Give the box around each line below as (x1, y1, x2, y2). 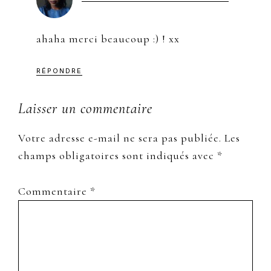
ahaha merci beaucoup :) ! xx (36, 31, 180, 45)
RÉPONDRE (36, 66, 82, 75)
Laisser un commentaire (18, 99, 152, 117)
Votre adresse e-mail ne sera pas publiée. (18, 131, 221, 145)
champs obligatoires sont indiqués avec (18, 148, 217, 162)
